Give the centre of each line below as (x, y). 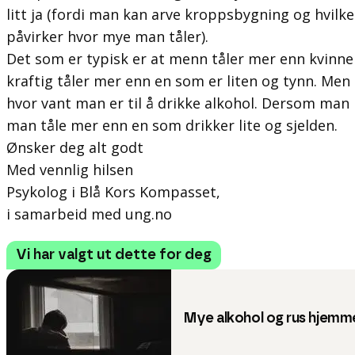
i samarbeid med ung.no (89, 214)
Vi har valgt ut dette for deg (114, 255)
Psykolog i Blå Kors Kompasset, (113, 192)
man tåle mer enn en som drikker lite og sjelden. (172, 125)
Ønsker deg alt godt (75, 147)
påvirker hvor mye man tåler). (107, 36)
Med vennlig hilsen (70, 170)
